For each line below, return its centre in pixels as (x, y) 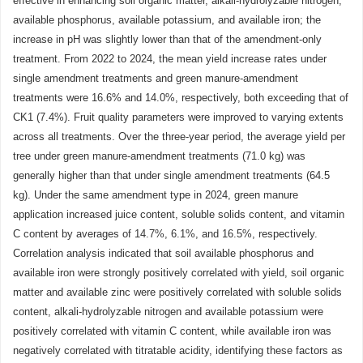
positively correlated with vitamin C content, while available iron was (172, 331)
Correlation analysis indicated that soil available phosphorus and (163, 253)
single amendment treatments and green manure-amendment (156, 78)
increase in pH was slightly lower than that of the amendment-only (167, 39)
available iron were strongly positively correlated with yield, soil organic (179, 273)
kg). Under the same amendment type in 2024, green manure (156, 195)
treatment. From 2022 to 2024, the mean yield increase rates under (170, 59)
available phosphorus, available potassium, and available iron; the (167, 20)
